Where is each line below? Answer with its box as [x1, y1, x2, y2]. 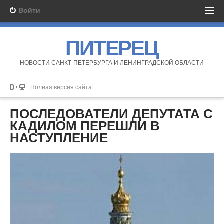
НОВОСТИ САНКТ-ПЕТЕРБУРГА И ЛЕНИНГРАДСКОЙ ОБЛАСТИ [20, 59, 204, 66]
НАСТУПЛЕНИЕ [10, 130, 108, 145]
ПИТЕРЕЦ [65, 36, 159, 60]
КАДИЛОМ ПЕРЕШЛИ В [10, 118, 160, 133]
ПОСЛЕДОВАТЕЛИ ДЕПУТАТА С [10, 106, 213, 121]
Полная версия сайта [30, 84, 92, 90]
